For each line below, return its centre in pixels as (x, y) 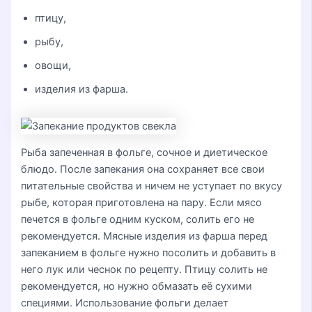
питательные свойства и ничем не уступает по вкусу (152, 186)
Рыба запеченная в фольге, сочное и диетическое (145, 153)
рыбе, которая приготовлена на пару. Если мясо (142, 203)
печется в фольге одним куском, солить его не (138, 220)
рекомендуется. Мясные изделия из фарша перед (145, 236)
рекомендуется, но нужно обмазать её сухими (137, 287)
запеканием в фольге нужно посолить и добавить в (149, 253)
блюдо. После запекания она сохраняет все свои (143, 170)
